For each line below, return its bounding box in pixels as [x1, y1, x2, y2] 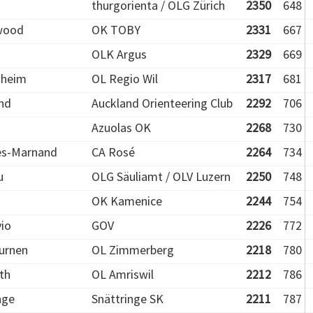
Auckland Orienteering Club [92, 95, 233, 111]
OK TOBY [92, 22, 140, 38]
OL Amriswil [92, 266, 154, 282]
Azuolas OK [92, 119, 151, 136]
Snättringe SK [92, 291, 163, 307]
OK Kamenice [92, 193, 162, 209]
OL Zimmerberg [92, 242, 174, 258]
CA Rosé [92, 144, 135, 160]
